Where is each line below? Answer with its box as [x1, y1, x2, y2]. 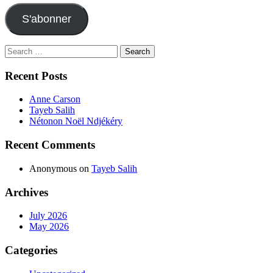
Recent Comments [5, 138, 95, 152]
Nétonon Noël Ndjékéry [29, 116, 122, 127]
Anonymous [29, 163, 77, 174]
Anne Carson [29, 94, 80, 105]
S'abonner [21, 12, 71, 25]
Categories [5, 243, 57, 257]
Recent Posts [5, 69, 67, 82]
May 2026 [29, 221, 69, 232]
